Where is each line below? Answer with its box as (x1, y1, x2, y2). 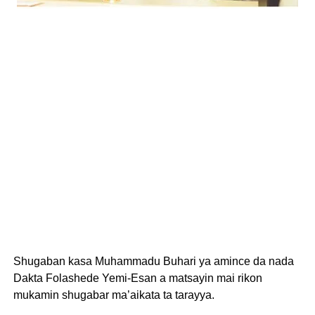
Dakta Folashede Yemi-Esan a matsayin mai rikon (13, 272, 262, 284)
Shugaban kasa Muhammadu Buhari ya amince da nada (13, 255, 294, 267)
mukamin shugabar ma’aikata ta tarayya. (13, 289, 214, 301)
